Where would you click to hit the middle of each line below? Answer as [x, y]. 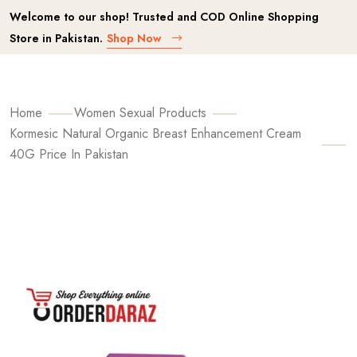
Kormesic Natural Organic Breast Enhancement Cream [155, 133]
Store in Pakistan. [56, 38]
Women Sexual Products [140, 113]
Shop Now [135, 38]
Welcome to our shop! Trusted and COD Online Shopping [164, 17]
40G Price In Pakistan [69, 154]
